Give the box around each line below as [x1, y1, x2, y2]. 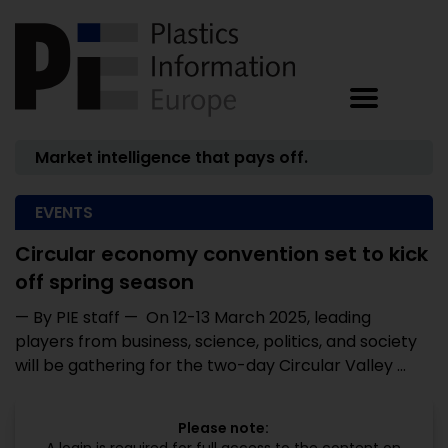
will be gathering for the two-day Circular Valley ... [15, 354, 406, 377]
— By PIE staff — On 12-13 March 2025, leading [15, 306, 371, 329]
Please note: [178, 418, 270, 438]
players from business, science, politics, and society [15, 330, 417, 353]
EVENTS [35, 201, 93, 224]
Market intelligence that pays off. [35, 146, 308, 169]
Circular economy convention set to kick [15, 240, 428, 268]
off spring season [15, 268, 194, 296]
